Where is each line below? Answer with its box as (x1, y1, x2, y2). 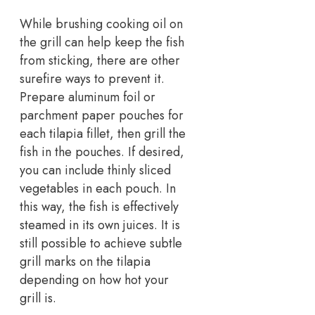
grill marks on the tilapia (20, 252, 150, 271)
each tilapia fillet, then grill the (20, 124, 186, 143)
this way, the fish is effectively (20, 198, 179, 217)
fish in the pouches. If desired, (20, 143, 184, 162)
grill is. (20, 289, 56, 308)
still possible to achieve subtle (20, 234, 182, 253)
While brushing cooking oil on (20, 15, 183, 34)
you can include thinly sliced (20, 161, 171, 180)
